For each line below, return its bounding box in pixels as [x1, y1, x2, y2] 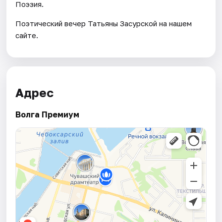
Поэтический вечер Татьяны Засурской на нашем [15, 19, 192, 28]
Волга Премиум [15, 110, 80, 120]
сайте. [15, 31, 39, 40]
